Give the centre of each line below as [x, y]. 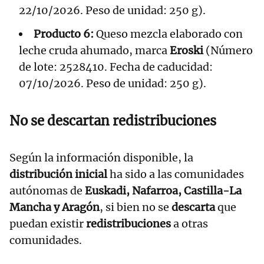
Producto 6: [64, 34]
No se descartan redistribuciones [113, 121]
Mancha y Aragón [55, 207]
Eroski [187, 51]
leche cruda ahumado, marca [94, 51]
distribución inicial [58, 174]
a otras [189, 224]
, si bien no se [136, 207]
